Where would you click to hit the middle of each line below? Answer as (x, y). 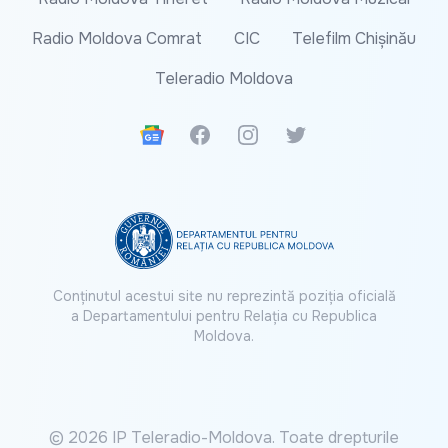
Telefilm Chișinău (354, 39)
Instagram (271, 134)
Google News (189, 134)
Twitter (310, 134)
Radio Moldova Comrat (117, 39)
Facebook (224, 134)
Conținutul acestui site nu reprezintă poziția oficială (224, 296)
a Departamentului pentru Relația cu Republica (224, 316)
